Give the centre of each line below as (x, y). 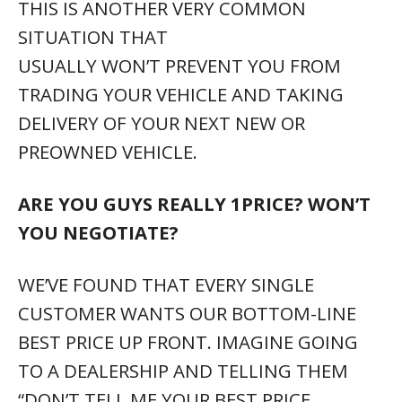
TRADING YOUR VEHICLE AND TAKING (181, 94)
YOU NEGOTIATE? (98, 232)
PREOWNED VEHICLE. (108, 151)
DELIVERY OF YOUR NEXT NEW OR (162, 122)
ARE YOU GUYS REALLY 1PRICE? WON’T (194, 203)
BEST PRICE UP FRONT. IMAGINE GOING (188, 341)
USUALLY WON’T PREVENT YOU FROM (179, 65)
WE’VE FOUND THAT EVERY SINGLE (166, 284)
